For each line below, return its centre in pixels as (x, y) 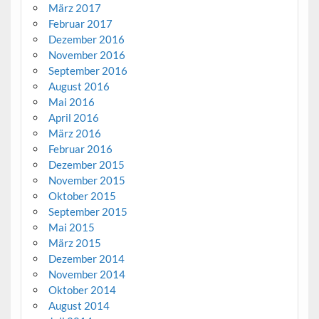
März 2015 (74, 242)
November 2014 (87, 274)
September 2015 (88, 211)
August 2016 (79, 86)
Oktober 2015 (82, 195)
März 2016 (74, 133)
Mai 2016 (71, 101)
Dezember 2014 (86, 258)
